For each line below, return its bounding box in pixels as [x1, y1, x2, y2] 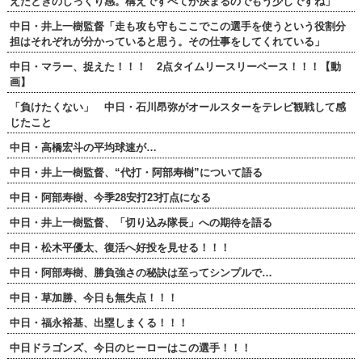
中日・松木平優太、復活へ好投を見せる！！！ [9, 242, 230, 255]
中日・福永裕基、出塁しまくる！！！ [9, 317, 188, 330]
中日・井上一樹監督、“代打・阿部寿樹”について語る [9, 166, 263, 179]
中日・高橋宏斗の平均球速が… [9, 141, 157, 154]
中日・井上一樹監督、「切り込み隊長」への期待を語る [9, 217, 272, 229]
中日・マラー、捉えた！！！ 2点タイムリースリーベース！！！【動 [9, 61, 341, 74]
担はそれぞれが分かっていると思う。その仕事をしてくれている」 [9, 36, 325, 48]
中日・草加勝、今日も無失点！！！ [9, 292, 178, 305]
